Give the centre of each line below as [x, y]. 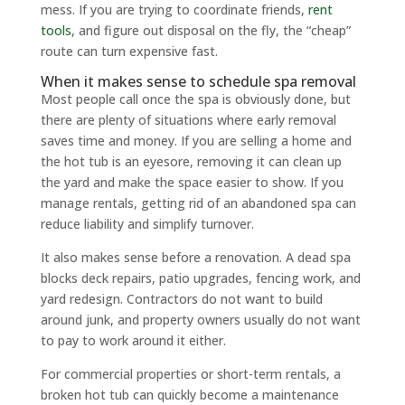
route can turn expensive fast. [129, 51]
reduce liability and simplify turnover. [147, 223]
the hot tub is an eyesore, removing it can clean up [191, 161]
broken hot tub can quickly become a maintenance [189, 394]
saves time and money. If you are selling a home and [196, 140]
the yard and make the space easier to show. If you [192, 182]
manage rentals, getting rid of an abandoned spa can [198, 202]
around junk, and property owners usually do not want [200, 319]
